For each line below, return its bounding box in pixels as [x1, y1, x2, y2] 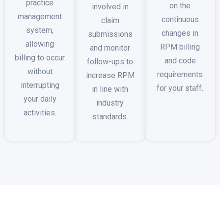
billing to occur [15, 53, 65, 62]
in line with [92, 84, 128, 94]
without [27, 66, 53, 76]
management [18, 11, 62, 21]
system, [26, 25, 54, 35]
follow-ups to [87, 57, 133, 67]
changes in [162, 28, 199, 38]
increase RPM [85, 71, 135, 81]
